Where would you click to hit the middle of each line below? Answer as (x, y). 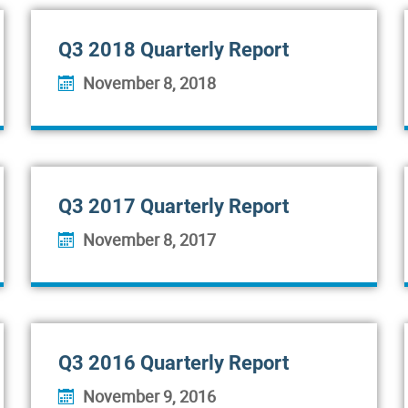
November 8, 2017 (149, 240)
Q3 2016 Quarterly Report (173, 363)
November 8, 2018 (149, 83)
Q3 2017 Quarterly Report (173, 206)
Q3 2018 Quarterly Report (173, 50)
